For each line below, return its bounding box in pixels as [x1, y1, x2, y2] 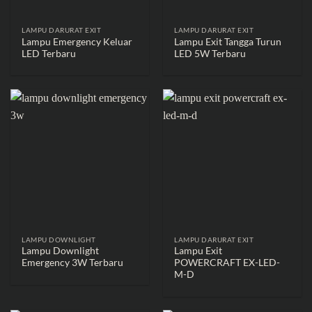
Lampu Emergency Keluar [22, 36, 133, 47]
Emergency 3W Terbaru [22, 257, 124, 269]
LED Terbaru [22, 47, 77, 59]
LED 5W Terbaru [174, 47, 247, 59]
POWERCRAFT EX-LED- [174, 257, 281, 269]
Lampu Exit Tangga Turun [174, 36, 282, 47]
